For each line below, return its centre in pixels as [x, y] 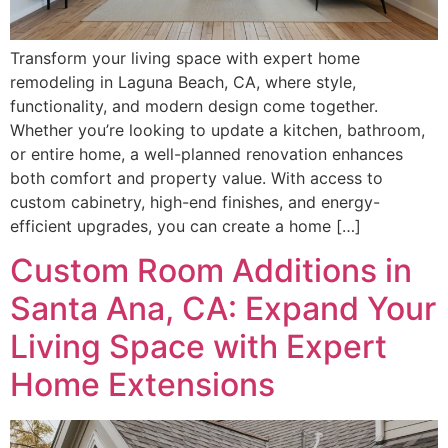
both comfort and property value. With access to [196, 178]
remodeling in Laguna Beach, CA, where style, [183, 82]
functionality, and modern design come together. [194, 106]
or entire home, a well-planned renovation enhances [206, 154]
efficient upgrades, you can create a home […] [185, 226]
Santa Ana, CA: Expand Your [223, 309]
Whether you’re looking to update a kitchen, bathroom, [217, 130]
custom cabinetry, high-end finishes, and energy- [195, 202]
